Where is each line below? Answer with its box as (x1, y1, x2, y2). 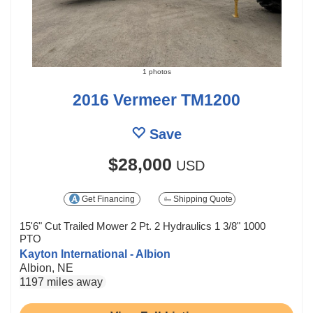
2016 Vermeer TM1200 (73, 91, 240, 109)
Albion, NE (20, 262, 73, 274)
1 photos (142, 68, 171, 75)
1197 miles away (20, 276, 103, 288)
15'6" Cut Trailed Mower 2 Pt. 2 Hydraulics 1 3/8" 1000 (20, 220, 265, 232)
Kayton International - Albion (20, 248, 170, 260)
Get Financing (80, 194, 136, 204)
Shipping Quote (171, 194, 233, 204)
